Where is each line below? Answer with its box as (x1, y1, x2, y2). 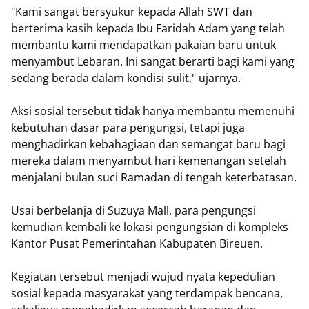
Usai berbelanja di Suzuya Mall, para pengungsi (11, 203, 256, 219)
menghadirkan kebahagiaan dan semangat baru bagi (11, 137, 286, 152)
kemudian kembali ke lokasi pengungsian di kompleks (11, 219, 288, 235)
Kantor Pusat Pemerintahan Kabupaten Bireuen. (11, 236, 263, 252)
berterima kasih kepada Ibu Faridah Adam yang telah (11, 21, 285, 37)
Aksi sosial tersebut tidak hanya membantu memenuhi (11, 103, 295, 119)
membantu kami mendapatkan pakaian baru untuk (11, 37, 276, 53)
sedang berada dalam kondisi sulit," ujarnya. (11, 70, 241, 86)
